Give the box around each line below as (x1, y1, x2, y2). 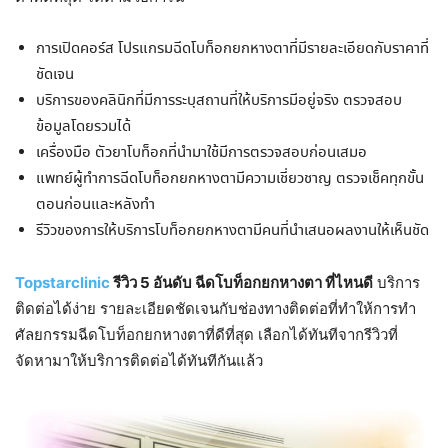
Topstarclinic (15, 273, 110, 293)
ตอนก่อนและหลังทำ (36, 194, 155, 217)
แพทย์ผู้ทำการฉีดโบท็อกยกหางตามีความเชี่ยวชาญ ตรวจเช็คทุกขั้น (36, 168, 424, 191)
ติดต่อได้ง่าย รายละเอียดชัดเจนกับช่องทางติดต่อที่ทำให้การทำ (15, 299, 416, 319)
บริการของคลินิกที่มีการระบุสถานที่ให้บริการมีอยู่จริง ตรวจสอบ (36, 90, 402, 113)
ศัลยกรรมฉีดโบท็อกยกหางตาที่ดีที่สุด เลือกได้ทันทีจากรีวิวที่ (15, 325, 398, 345)
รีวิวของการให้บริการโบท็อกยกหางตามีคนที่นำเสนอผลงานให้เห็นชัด (36, 220, 429, 243)
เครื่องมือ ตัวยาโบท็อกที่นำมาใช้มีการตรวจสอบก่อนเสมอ (36, 142, 367, 165)
